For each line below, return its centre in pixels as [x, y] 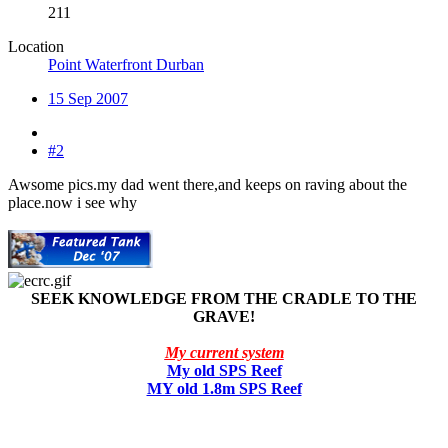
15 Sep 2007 [88, 98]
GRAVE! [224, 316]
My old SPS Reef [224, 370]
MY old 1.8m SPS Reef [224, 388]
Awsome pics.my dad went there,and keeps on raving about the [207, 184]
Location [36, 46]
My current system [224, 352]
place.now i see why [72, 202]
